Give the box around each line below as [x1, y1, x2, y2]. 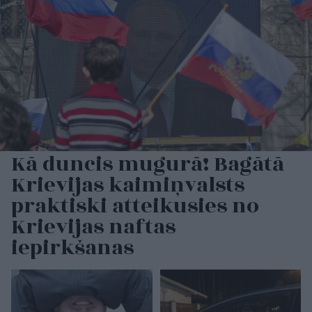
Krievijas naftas [11, 211, 175, 244]
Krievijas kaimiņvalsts [11, 169, 244, 202]
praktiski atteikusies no [11, 190, 259, 223]
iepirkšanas [11, 232, 134, 265]
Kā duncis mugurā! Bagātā [11, 148, 284, 181]
